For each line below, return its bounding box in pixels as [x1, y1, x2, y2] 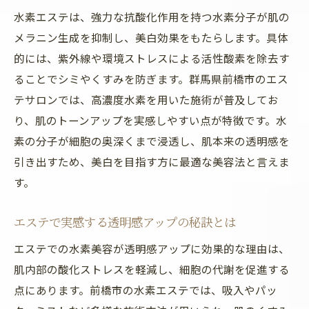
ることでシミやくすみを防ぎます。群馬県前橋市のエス [14, 71, 288, 86]
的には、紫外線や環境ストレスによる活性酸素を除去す [14, 50, 290, 66]
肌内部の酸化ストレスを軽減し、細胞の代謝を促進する [14, 261, 290, 277]
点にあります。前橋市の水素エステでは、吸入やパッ [14, 282, 277, 297]
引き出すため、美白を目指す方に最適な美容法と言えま [14, 154, 290, 169]
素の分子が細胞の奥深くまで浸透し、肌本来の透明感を [14, 133, 290, 148]
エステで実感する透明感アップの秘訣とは [14, 214, 236, 230]
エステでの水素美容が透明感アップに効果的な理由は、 [14, 241, 290, 256]
